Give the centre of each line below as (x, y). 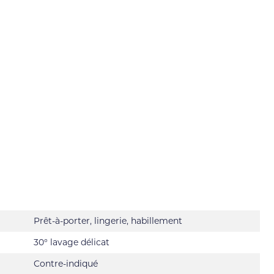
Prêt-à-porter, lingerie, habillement (108, 221)
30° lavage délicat (72, 242)
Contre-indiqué (66, 264)
